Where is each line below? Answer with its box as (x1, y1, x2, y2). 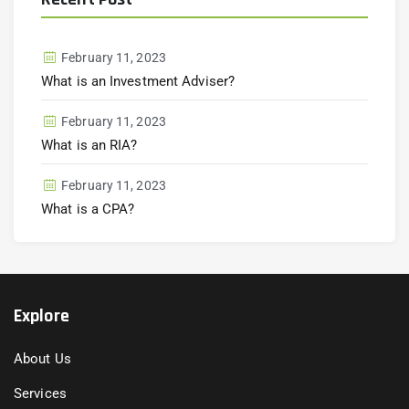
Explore (14, 304, 69, 328)
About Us (14, 351, 71, 367)
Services (14, 385, 67, 402)
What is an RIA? (41, 137, 138, 153)
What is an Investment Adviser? (41, 73, 235, 89)
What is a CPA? (41, 201, 135, 217)
